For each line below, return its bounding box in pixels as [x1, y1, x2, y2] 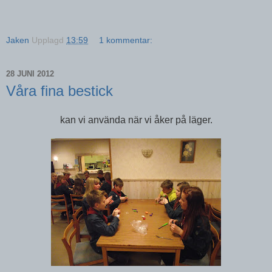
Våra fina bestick [6, 82, 113, 99]
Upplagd [32, 35, 66, 45]
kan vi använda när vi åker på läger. [59, 114, 212, 125]
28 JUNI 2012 [6, 69, 54, 79]
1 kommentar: [99, 35, 153, 45]
